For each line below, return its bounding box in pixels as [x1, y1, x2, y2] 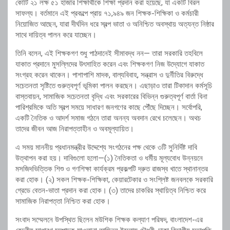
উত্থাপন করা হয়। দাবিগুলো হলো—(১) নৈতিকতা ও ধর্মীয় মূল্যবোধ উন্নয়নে [15, 154, 203, 163]
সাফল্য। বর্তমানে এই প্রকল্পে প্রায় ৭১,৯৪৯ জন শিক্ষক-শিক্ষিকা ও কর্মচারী [15, 9, 199, 18]
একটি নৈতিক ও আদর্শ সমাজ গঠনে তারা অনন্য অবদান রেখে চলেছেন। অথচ [15, 113, 201, 123]
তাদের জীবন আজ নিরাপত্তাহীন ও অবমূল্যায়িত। [15, 124, 134, 134]
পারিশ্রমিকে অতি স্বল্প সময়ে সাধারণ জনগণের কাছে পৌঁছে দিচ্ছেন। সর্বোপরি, [15, 103, 202, 112]
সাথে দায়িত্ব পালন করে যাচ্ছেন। [15, 30, 97, 40]
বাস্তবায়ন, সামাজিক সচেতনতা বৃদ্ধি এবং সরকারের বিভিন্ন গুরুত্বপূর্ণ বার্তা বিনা [15, 92, 207, 102]
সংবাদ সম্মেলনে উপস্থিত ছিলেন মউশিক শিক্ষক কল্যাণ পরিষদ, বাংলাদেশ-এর [15, 215, 203, 225]
